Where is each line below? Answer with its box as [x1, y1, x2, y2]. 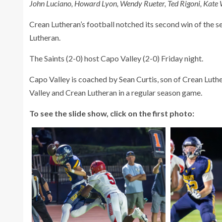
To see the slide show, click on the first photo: [29, 109, 194, 118]
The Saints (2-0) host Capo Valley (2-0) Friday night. [29, 54, 203, 63]
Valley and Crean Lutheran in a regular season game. [29, 88, 202, 98]
